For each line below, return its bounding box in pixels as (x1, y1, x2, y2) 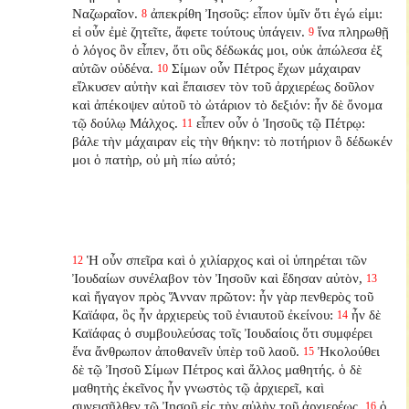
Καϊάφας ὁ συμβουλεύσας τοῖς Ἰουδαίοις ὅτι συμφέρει (72, 324, 373, 341)
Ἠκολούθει (318, 342, 381, 359)
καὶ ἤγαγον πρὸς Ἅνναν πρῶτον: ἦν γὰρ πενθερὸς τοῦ (72, 288, 374, 304)
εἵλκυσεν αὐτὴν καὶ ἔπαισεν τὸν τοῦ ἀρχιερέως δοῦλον (72, 78, 375, 94)
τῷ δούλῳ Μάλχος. (72, 114, 179, 131)
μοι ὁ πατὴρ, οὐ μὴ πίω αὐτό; (72, 151, 236, 167)
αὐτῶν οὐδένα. (72, 59, 154, 76)
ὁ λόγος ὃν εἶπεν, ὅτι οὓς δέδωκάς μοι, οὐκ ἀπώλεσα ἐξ (72, 41, 383, 58)
